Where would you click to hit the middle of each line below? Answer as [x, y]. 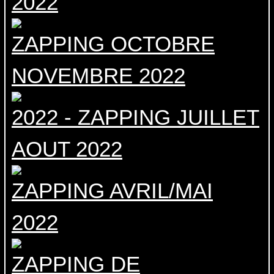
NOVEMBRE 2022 [98, 76]
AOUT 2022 [67, 149]
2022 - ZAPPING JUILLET [135, 117]
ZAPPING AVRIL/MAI [112, 191]
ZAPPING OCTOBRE [113, 44]
